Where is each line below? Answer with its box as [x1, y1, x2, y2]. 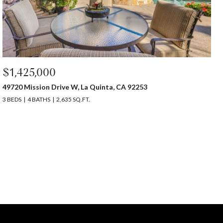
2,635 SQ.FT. [56, 96, 91, 103]
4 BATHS [27, 96, 51, 103]
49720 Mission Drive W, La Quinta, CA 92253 [2, 83, 148, 91]
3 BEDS [2, 96, 22, 103]
